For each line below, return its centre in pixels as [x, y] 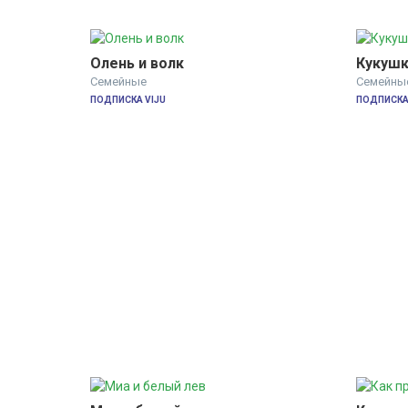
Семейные [118, 81]
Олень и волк [137, 63]
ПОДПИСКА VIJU [128, 99]
